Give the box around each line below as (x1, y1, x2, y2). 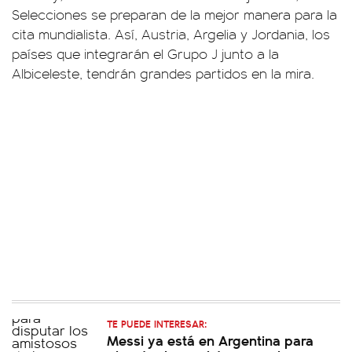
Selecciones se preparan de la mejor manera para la (12, 4, 337, 24)
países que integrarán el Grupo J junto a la (12, 43, 279, 63)
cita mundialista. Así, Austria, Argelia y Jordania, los (12, 24, 330, 43)
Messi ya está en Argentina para (107, 329, 313, 350)
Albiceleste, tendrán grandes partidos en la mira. (12, 63, 314, 82)
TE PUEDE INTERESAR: (107, 315, 207, 331)
